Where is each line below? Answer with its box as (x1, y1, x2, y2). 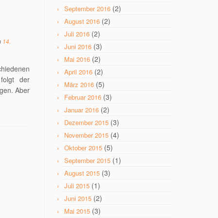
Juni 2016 (64, 42, 91, 51)
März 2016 (64, 80, 94, 89)
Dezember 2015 (64, 118, 109, 127)
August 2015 (64, 168, 100, 178)
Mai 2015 (64, 206, 90, 216)
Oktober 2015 (64, 143, 102, 152)
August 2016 (64, 17, 100, 26)
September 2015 (64, 156, 110, 165)
